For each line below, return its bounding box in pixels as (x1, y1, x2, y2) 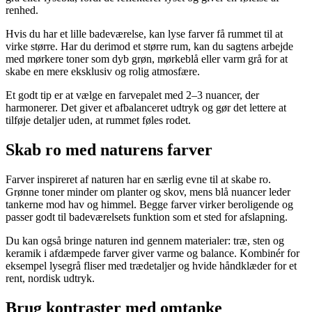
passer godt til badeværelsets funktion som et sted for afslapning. (6, 211, 288, 224)
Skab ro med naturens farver (6, 141, 212, 159)
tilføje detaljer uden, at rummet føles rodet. (6, 114, 191, 127)
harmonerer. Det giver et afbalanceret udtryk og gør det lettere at (6, 102, 286, 114)
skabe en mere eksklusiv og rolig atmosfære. (6, 65, 200, 78)
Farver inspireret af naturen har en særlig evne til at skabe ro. (6, 173, 271, 186)
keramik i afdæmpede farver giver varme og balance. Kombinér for (6, 247, 299, 260)
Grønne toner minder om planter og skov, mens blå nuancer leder (6, 186, 290, 198)
